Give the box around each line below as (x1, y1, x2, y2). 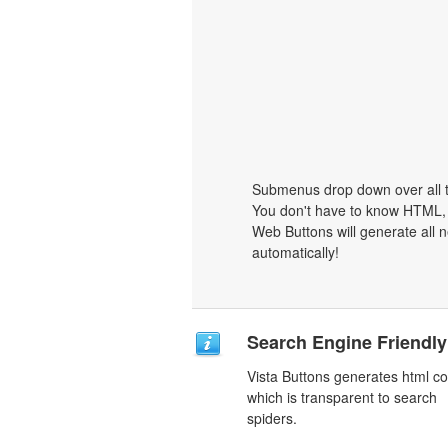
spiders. (247, 408, 297, 428)
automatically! (252, 242, 339, 262)
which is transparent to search (247, 387, 437, 407)
